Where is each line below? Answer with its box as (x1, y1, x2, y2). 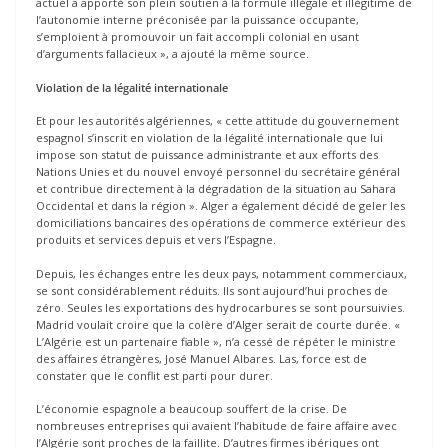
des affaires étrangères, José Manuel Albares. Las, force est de (36, 350, 367, 366)
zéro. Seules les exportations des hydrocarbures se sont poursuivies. (36, 299, 405, 315)
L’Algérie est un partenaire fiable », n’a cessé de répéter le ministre (36, 333, 396, 349)
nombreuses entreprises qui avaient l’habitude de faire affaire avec (36, 418, 397, 434)
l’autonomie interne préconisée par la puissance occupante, (36, 12, 359, 28)
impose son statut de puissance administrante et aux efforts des (36, 147, 378, 163)
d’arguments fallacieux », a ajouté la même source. (36, 46, 309, 62)
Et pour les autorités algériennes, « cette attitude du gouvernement (36, 113, 399, 129)
